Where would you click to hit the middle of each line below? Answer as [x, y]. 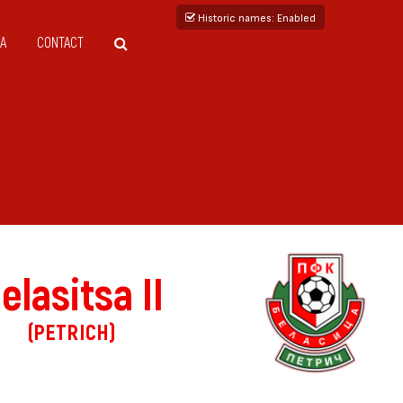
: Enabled [294, 17]
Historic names [233, 17]
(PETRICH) [72, 333]
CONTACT [60, 43]
